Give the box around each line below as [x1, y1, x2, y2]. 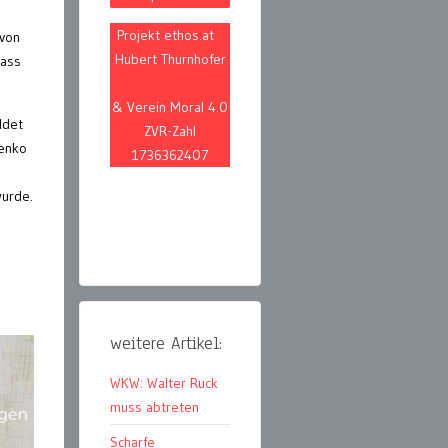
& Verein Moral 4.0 [112, 98, 228, 117]
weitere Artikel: [110, 332, 222, 356]
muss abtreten [110, 398, 199, 417]
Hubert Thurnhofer [114, 50, 226, 69]
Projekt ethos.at [116, 26, 224, 45]
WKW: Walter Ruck [110, 374, 218, 393]
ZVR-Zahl [144, 122, 196, 141]
